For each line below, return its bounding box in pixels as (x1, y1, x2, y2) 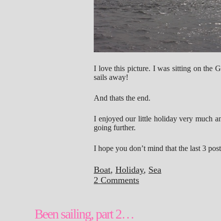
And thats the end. (94, 94, 150, 102)
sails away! (94, 73, 128, 81)
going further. (94, 123, 136, 132)
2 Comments (94, 175, 139, 185)
